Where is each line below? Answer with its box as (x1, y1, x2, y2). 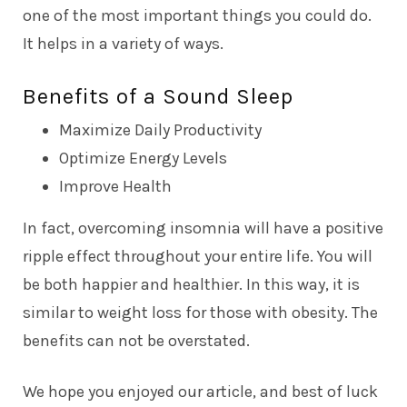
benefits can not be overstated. (23, 330, 250, 351)
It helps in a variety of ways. (23, 33, 223, 54)
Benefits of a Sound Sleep (23, 83, 293, 109)
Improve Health (59, 175, 172, 196)
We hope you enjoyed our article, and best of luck (23, 381, 378, 402)
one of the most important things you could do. (23, 5, 372, 25)
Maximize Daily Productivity (59, 119, 262, 140)
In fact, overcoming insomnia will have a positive (23, 217, 383, 238)
